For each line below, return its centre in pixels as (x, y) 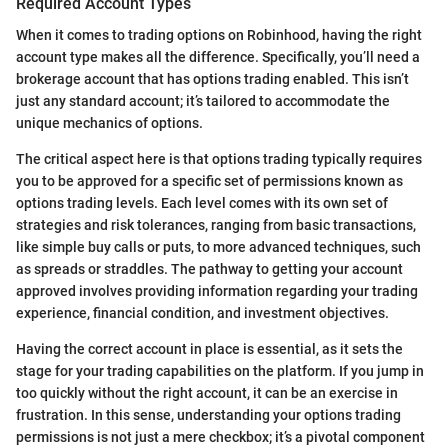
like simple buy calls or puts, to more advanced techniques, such (218, 246)
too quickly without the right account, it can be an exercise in (207, 392)
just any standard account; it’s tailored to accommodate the (203, 100)
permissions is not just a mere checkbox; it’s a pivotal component (220, 436)
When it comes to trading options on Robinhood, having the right (219, 34)
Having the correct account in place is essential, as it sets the (209, 348)
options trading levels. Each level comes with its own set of (202, 202)
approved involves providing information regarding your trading (217, 290)
